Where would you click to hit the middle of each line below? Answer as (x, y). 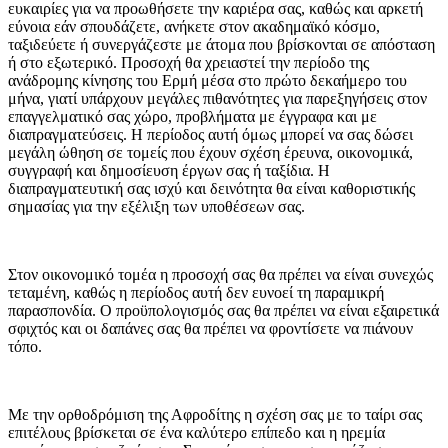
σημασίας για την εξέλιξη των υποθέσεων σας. (156, 206)
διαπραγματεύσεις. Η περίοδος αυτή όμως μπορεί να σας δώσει (210, 134)
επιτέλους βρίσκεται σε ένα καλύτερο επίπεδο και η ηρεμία (196, 432)
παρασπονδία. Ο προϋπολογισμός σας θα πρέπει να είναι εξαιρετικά (223, 310)
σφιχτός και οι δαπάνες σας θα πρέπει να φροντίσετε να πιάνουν (210, 328)
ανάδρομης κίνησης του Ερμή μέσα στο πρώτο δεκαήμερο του (207, 80)
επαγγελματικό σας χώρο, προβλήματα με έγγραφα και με (192, 116)
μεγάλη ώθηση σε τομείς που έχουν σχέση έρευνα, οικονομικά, (210, 152)
